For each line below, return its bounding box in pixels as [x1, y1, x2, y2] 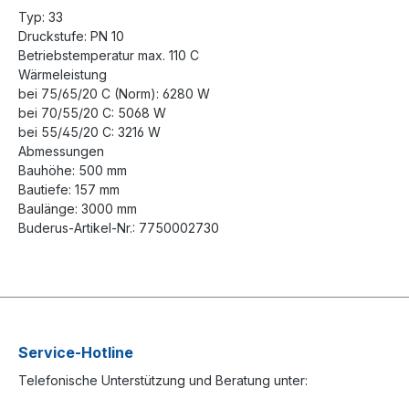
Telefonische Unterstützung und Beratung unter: [18, 372, 308, 388]
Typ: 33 [18, 9, 63, 26]
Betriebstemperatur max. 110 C [18, 47, 199, 64]
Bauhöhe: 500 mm [18, 163, 127, 179]
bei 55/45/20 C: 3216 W [18, 124, 161, 141]
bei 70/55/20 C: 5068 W [18, 105, 166, 121]
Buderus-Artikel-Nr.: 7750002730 [18, 220, 219, 236]
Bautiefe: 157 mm [18, 182, 120, 198]
